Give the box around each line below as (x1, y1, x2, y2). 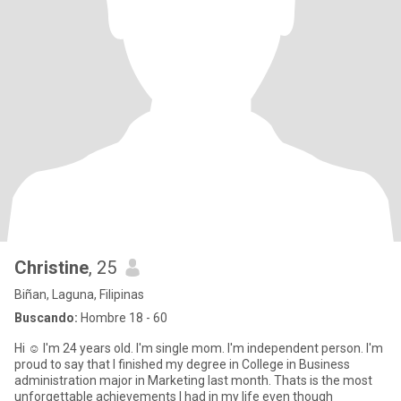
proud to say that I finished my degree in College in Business (14, 357, 350, 371)
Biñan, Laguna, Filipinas (14, 287, 144, 302)
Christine (14, 257, 89, 278)
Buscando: (14, 311, 78, 325)
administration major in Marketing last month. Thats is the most (14, 373, 372, 388)
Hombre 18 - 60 (78, 311, 167, 325)
